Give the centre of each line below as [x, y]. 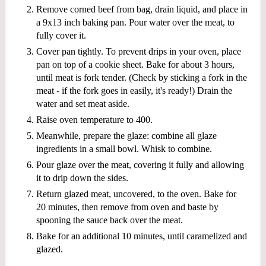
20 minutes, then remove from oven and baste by [127, 207]
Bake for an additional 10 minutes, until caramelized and [142, 236]
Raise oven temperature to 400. [94, 119]
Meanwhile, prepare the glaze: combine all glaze [126, 135]
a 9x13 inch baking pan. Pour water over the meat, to [135, 22]
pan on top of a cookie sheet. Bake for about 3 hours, [135, 64]
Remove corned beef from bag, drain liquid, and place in [142, 9]
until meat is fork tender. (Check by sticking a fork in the [142, 77]
